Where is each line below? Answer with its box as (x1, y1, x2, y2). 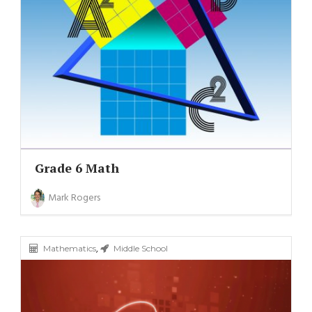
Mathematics (42, 242, 96, 253)
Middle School (113, 242, 168, 253)
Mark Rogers (47, 189, 100, 206)
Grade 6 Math (34, 159, 119, 176)
